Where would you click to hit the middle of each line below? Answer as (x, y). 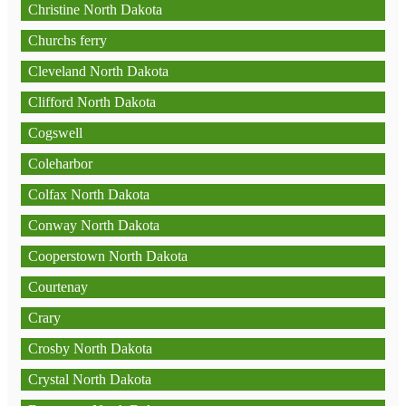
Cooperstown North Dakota (108, 256)
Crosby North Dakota (90, 348)
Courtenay (58, 287)
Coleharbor (60, 164)
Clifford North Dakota (92, 102)
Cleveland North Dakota (98, 71)
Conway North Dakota (94, 225)
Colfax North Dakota (89, 194)
